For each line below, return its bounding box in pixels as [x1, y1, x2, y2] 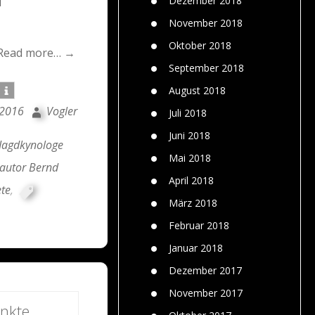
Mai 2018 [169, 150, 211, 165]
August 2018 [169, 83, 226, 97]
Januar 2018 [169, 240, 223, 255]
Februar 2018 [169, 218, 229, 232]
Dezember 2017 [169, 263, 242, 277]
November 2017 [169, 285, 243, 300]
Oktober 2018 [169, 38, 231, 52]
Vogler [46, 103, 77, 119]
